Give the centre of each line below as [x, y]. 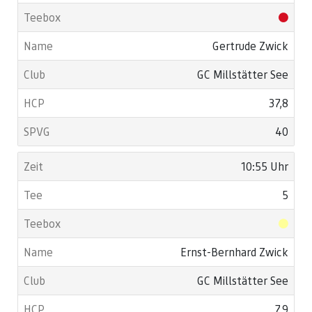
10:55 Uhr [265, 166]
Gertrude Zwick [250, 46]
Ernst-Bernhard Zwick [234, 252]
